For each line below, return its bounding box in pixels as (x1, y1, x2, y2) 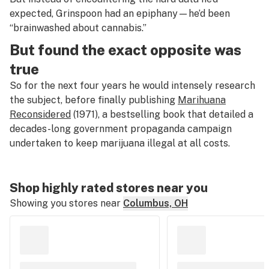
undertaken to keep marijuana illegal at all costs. (10, 138, 230, 149)
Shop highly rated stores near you (10, 181, 208, 195)
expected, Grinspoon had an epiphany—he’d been (10, 8, 230, 19)
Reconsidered (10, 109, 71, 120)
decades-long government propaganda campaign (10, 123, 232, 134)
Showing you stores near (10, 198, 121, 209)
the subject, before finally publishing (10, 94, 178, 106)
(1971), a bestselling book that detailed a (71, 109, 253, 120)
